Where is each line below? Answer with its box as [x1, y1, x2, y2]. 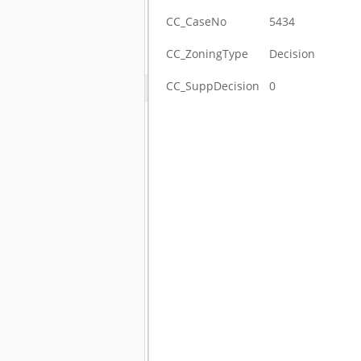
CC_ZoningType [166, 46, 249, 61]
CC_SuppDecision [166, 78, 260, 93]
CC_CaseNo [166, 14, 227, 29]
